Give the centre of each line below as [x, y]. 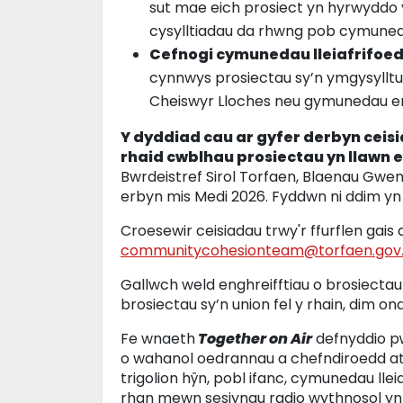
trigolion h [156, 378]
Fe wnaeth [158, 339]
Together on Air [255, 339]
